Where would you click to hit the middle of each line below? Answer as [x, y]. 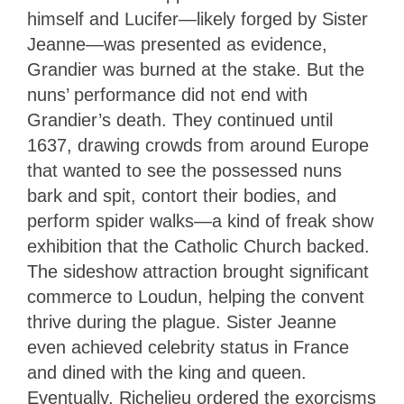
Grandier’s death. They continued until [180, 119]
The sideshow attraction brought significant [198, 271]
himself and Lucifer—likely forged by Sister [197, 18]
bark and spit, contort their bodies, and [182, 195]
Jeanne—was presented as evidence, [177, 44]
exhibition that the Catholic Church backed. [198, 246]
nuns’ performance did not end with [167, 94]
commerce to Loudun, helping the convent [196, 296]
